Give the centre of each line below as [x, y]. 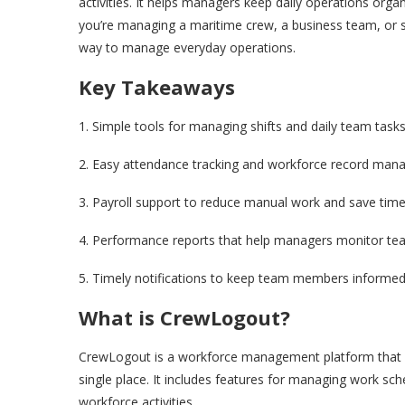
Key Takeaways [157, 87]
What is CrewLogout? [184, 318]
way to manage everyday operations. [187, 48]
